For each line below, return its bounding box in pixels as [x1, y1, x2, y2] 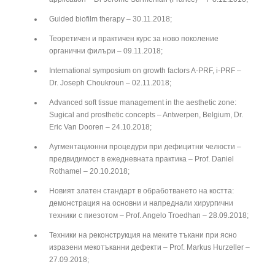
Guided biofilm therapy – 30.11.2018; [49, 14, 172, 23]
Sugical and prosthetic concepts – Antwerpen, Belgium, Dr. [49, 110, 243, 119]
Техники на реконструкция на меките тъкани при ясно [49, 230, 237, 239]
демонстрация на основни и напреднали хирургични [49, 198, 233, 207]
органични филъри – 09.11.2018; [49, 46, 163, 55]
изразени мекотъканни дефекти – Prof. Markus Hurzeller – [49, 242, 250, 252]
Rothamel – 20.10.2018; [49, 166, 130, 176]
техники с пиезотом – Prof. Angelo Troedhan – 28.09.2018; [49, 211, 249, 220]
